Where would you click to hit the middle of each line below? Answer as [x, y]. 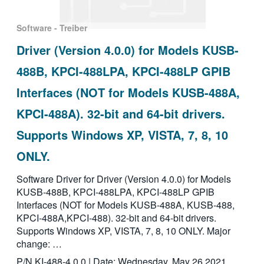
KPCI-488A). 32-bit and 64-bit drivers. [121, 114]
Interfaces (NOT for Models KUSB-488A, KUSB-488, [125, 205]
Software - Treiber [52, 28]
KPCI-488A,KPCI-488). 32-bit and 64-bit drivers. [116, 218]
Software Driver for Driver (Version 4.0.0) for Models [123, 179]
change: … [39, 244]
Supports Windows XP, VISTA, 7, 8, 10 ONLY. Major [123, 231]
